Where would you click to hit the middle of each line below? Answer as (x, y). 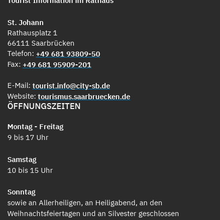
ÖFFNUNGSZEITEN (44, 106)
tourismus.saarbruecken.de (84, 96)
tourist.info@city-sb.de (71, 85)
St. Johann (26, 22)
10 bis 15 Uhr (30, 170)
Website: (23, 96)
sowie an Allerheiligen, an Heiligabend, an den (85, 203)
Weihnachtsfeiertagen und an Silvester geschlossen (93, 214)
